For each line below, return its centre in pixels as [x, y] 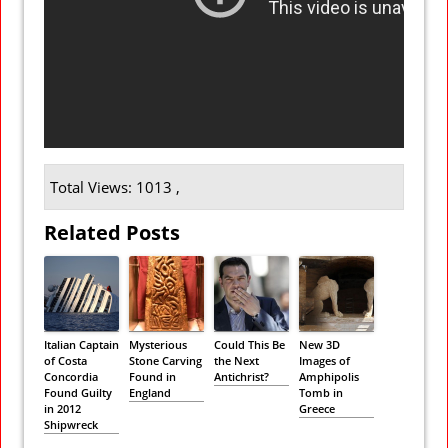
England [150, 392]
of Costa [65, 360]
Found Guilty [78, 392]
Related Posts [112, 232]
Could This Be [249, 344]
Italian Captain [81, 344]
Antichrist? [241, 376]
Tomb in [321, 392]
